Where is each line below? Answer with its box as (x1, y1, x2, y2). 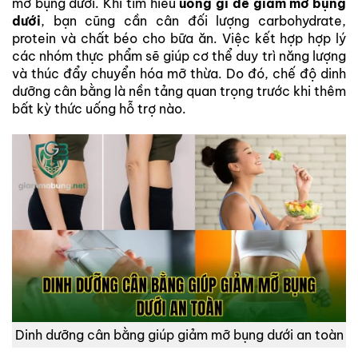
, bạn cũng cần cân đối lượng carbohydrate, (41, 12, 346, 29)
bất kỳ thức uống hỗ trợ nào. (12, 100, 186, 117)
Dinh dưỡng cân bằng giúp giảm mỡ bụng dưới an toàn (14, 326, 344, 343)
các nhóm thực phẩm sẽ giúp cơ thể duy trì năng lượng (12, 47, 346, 64)
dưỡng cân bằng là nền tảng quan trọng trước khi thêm (12, 82, 346, 99)
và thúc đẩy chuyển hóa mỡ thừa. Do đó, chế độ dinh (12, 65, 346, 82)
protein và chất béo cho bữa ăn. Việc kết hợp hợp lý (12, 30, 346, 46)
